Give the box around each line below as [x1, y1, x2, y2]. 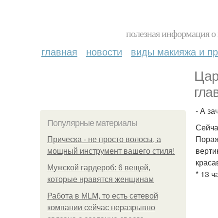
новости [86, 44, 122, 58]
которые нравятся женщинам [47, 175, 154, 183]
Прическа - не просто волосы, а [47, 135, 161, 144]
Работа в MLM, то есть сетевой [47, 192, 158, 200]
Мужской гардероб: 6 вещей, [47, 163, 150, 172]
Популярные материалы [47, 118, 137, 128]
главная [41, 44, 77, 58]
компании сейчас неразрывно [47, 203, 155, 212]
